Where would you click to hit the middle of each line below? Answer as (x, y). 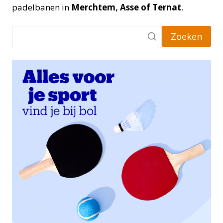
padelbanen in (42, 7)
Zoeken (186, 37)
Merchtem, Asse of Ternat (126, 7)
